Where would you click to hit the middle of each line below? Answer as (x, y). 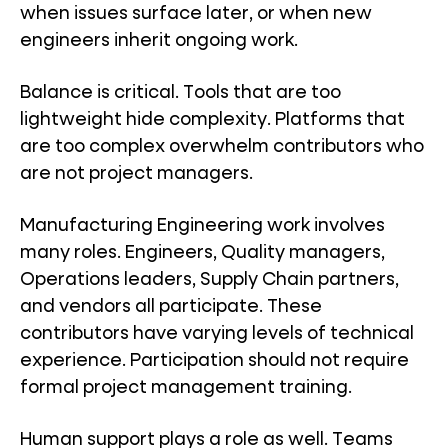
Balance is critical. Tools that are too (180, 93)
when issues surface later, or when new (196, 14)
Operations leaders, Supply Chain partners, (209, 280)
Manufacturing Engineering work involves (202, 226)
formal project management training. (186, 388)
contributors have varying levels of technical (217, 334)
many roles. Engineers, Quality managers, (202, 253)
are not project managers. (136, 174)
